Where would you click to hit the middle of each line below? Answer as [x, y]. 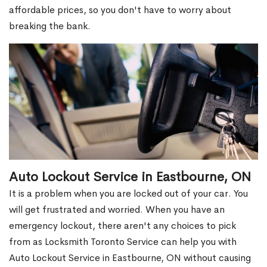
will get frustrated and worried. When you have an [117, 210]
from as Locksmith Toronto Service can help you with [123, 242]
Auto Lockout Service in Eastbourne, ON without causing [130, 258]
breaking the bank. [50, 26]
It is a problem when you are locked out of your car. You [128, 194]
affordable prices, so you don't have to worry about [120, 10]
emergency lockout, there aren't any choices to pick [122, 226]
